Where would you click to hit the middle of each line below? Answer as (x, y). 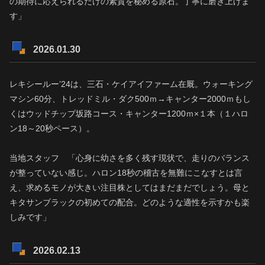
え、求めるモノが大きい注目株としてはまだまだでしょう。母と (130, 187)
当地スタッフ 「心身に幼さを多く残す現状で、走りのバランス (130, 158)
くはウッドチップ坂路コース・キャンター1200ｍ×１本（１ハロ (129, 113)
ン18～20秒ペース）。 (52, 128)
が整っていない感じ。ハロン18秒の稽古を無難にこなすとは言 (126, 172)
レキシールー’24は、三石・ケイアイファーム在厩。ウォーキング (131, 84)
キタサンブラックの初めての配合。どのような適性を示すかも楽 (130, 202)
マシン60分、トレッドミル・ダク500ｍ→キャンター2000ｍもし (130, 98)
